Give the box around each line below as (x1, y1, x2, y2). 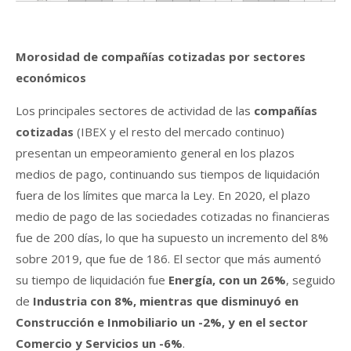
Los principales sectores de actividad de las (16, 102, 254, 118)
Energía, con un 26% (168, 271, 286, 288)
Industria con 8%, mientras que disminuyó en (30, 292, 299, 309)
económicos (16, 69, 86, 85)
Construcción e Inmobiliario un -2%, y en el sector (16, 313, 308, 330)
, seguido (286, 271, 335, 288)
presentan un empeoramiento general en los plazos (16, 144, 295, 161)
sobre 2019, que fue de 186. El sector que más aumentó (16, 250, 321, 266)
